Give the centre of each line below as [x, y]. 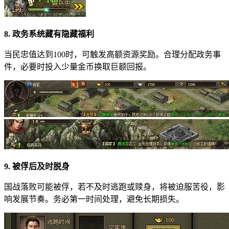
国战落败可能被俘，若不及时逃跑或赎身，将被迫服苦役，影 [114, 187]
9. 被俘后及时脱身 [37, 166]
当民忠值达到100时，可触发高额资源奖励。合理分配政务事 [112, 54]
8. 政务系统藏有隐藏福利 [49, 34]
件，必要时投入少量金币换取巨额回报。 [78, 66]
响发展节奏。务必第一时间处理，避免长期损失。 [94, 199]
